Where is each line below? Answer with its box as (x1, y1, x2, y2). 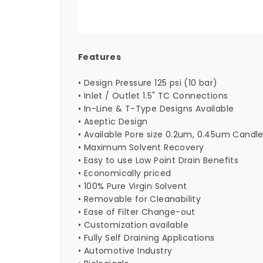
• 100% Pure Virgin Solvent (78, 180, 187, 192)
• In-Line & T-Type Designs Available (78, 103, 234, 114)
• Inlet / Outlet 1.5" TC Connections (78, 90, 228, 102)
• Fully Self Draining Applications (78, 232, 215, 244)
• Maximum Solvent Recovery (78, 141, 204, 153)
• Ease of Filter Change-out (78, 206, 195, 218)
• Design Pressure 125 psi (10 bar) (78, 77, 218, 89)
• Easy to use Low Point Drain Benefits (78, 154, 239, 166)
